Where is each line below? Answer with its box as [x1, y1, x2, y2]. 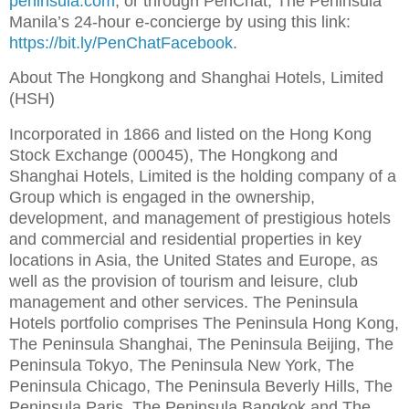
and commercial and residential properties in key [9, 230, 362, 249]
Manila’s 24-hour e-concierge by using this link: [9, 12, 351, 31]
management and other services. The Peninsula [9, 293, 358, 312]
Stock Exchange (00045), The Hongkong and [9, 146, 338, 165]
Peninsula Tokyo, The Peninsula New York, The [9, 356, 354, 375]
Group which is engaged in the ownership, [9, 188, 315, 207]
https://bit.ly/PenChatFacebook [9, 33, 233, 52]
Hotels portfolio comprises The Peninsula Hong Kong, [9, 314, 399, 333]
